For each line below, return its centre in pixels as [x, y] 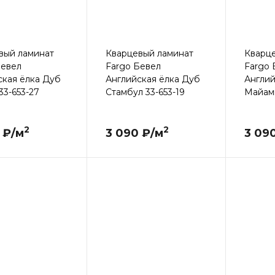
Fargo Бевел [133, 66]
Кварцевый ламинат [149, 53]
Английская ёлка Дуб [153, 79]
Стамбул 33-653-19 [145, 92]
